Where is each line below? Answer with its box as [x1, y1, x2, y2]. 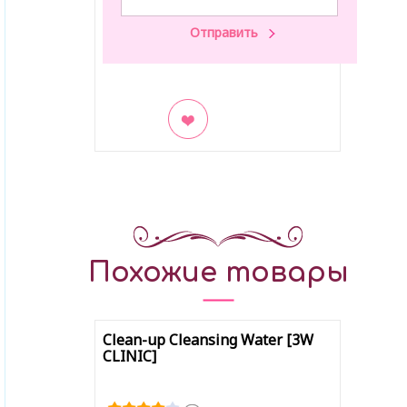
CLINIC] [102, 346, 156, 366]
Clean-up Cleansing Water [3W [102, 330, 313, 350]
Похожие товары [87, 258, 349, 288]
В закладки [111, 140, 191, 160]
